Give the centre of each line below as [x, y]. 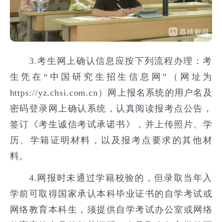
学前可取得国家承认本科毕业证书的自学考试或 [111, 194]
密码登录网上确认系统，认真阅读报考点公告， [111, 108]
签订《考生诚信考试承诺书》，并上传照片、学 [111, 124]
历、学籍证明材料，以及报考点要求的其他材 [111, 140]
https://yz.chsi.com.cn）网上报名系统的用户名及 [111, 92]
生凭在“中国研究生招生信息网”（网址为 [111, 77]
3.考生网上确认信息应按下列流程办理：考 [111, 61]
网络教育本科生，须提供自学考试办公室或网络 [111, 210]
